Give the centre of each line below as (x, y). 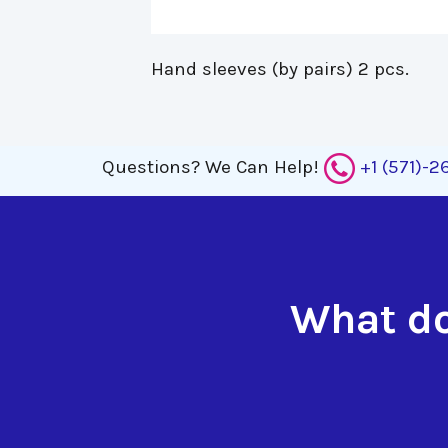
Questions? (151, 166)
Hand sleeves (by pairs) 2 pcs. (279, 68)
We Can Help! (264, 166)
